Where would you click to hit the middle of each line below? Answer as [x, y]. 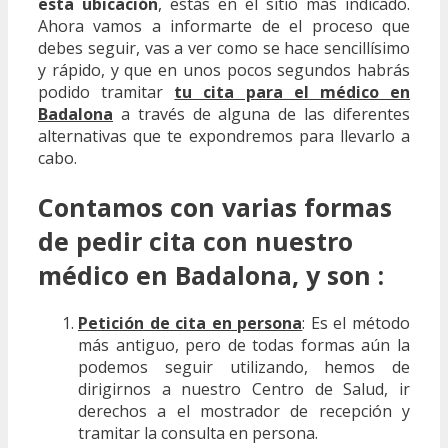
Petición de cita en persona [190, 323]
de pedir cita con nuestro [195, 240]
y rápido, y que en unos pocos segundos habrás [224, 69]
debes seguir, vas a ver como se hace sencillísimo [224, 47]
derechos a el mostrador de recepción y [244, 411]
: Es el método [356, 323]
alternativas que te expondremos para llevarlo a [224, 135]
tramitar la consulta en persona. [198, 433]
